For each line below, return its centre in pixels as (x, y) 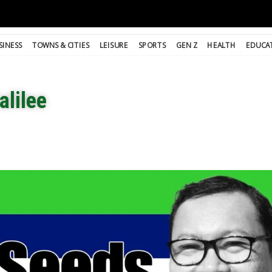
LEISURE (114, 45)
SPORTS (152, 45)
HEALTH (222, 45)
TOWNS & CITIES (61, 45)
